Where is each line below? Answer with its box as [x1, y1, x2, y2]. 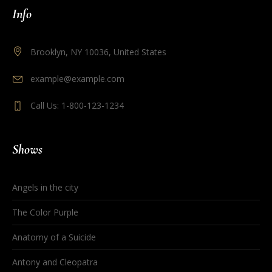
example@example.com [30, 73, 125, 85]
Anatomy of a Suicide [12, 231, 97, 243]
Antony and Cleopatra [12, 256, 98, 268]
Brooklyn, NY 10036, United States [30, 46, 167, 58]
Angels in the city [12, 182, 79, 194]
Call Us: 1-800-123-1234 [30, 100, 124, 112]
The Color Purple [12, 206, 79, 219]
